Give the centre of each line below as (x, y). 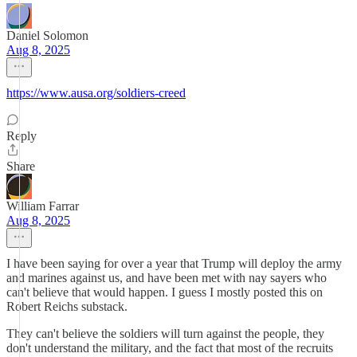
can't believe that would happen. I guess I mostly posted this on (165, 292)
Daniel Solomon (47, 35)
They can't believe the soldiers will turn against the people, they (165, 333)
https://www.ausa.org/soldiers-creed (96, 93)
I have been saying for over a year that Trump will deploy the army (174, 263)
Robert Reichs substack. (67, 306)
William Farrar (43, 206)
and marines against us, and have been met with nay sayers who (167, 278)
